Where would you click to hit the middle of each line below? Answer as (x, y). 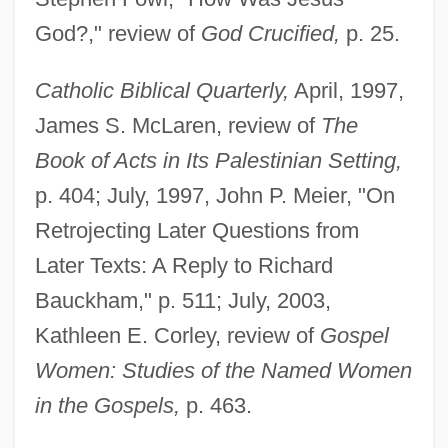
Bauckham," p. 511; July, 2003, (182, 300)
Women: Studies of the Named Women (223, 370)
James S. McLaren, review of (177, 125)
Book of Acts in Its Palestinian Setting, (218, 160)
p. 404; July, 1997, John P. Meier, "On (214, 195)
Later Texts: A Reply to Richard (183, 265)
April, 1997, (346, 90)
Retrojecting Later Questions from (196, 230)
